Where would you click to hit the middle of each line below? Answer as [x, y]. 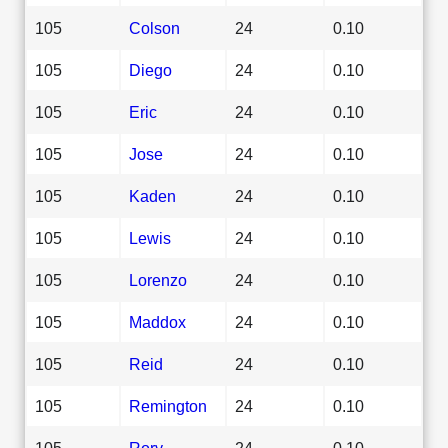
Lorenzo [158, 279]
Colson [154, 27]
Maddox [157, 321]
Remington [168, 405]
